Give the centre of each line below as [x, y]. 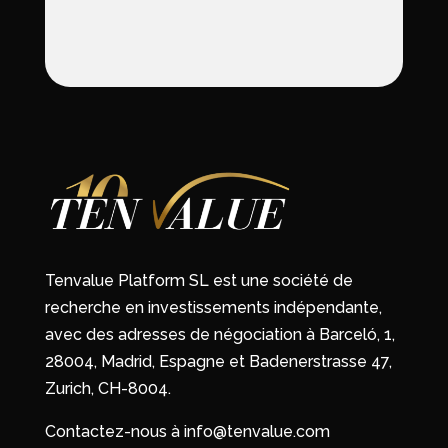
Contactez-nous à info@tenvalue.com [187, 431]
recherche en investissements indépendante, [213, 307]
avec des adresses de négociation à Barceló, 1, [219, 334]
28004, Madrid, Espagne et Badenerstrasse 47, [218, 361]
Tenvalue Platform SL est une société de [198, 280]
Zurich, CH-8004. [107, 388]
